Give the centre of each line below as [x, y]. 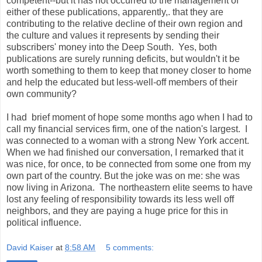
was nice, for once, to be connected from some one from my [129, 164]
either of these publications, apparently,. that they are [115, 12]
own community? [42, 94]
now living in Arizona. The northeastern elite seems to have [130, 187]
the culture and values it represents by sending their [113, 35]
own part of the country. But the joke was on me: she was [123, 175]
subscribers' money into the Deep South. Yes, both [112, 47]
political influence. [44, 222]
